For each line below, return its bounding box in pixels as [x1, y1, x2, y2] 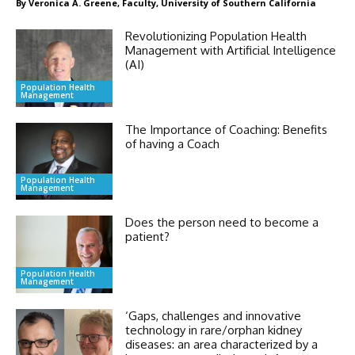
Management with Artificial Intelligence [125, 42, 337, 58]
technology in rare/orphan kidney [125, 323, 303, 338]
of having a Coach [125, 136, 220, 151]
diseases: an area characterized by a [125, 337, 319, 353]
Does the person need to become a [125, 215, 319, 231]
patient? [125, 229, 170, 245]
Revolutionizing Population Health [125, 28, 307, 44]
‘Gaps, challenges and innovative [125, 308, 302, 324]
